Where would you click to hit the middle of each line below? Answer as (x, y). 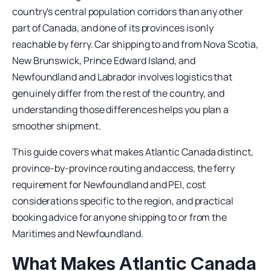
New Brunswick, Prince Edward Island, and (104, 60)
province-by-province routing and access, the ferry (124, 168)
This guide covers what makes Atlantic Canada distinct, (133, 152)
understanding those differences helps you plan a (121, 109)
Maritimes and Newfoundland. (78, 233)
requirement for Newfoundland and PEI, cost (109, 184)
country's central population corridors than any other (128, 11)
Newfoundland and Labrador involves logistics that (122, 77)
